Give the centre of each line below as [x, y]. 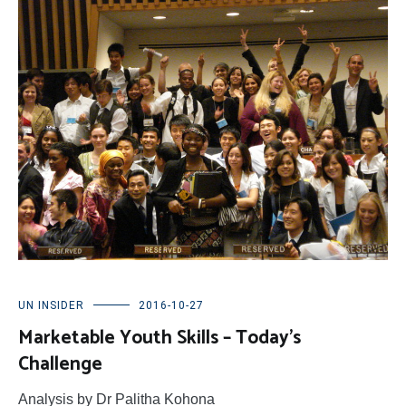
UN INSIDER [51, 305]
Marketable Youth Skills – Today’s [159, 338]
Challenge [60, 364]
